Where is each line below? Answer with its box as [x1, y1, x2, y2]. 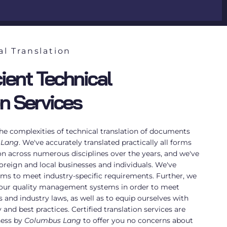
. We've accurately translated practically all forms [19, 138, 192, 147]
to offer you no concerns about [81, 216, 194, 225]
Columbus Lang [24, 216, 82, 225]
